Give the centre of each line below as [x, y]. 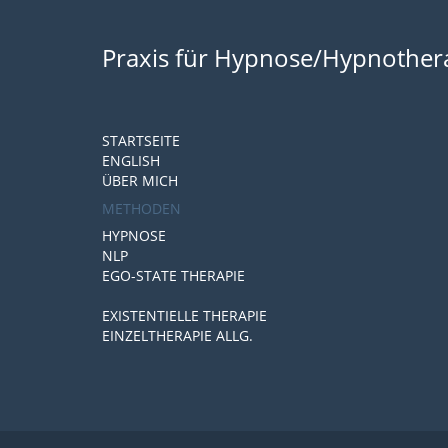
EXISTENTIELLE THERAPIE [184, 315]
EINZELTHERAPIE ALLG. [177, 335]
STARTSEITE [141, 140]
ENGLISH [131, 160]
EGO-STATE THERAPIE [173, 275]
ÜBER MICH [140, 180]
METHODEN [141, 208]
